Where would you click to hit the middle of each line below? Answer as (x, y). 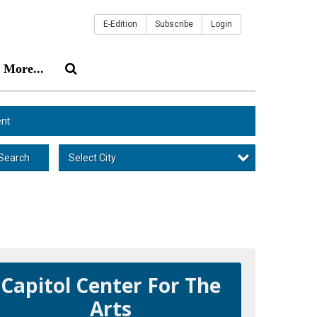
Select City (92, 157)
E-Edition (120, 24)
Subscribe (174, 24)
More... (24, 68)
